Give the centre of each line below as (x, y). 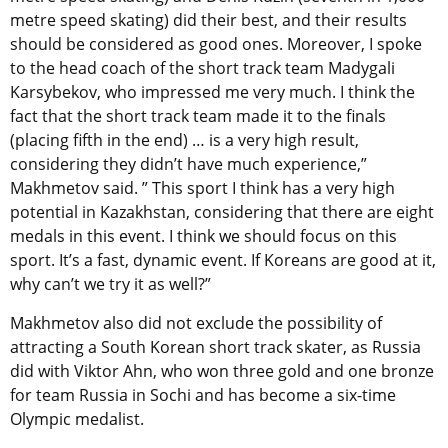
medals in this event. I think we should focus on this (203, 236)
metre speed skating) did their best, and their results (208, 20)
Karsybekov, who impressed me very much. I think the (212, 92)
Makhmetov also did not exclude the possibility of (196, 323)
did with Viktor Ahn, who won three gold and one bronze (222, 371)
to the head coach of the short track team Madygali (202, 68)
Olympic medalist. (77, 419)
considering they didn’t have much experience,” (188, 164)
